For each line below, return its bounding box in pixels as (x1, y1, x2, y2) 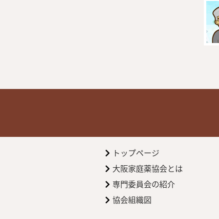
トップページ (112, 147, 160, 158)
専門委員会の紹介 (112, 178, 175, 190)
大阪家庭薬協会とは (112, 162, 183, 174)
